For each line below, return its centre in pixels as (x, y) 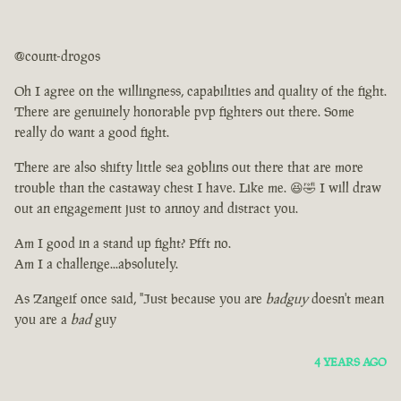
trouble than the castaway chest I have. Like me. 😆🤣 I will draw (198, 188)
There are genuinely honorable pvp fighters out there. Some (184, 112)
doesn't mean (346, 299)
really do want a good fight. (92, 132)
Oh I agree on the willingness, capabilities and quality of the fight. (200, 91)
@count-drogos (57, 56)
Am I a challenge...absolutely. (96, 264)
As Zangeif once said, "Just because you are (140, 299)
